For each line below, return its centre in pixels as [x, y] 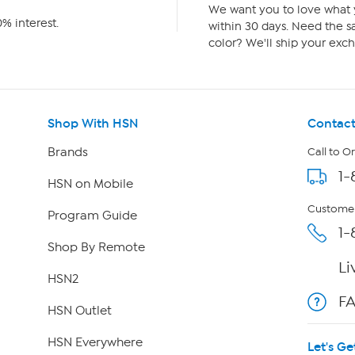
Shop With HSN [93, 123]
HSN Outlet [79, 310]
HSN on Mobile [90, 183]
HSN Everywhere [95, 342]
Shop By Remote [96, 247]
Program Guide [92, 215]
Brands [67, 152]
